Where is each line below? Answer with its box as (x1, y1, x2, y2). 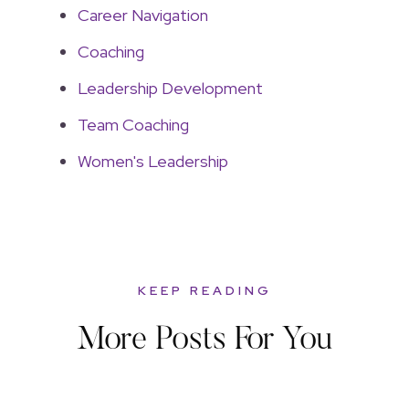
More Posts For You (77, 325, 332, 359)
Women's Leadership (77, 150, 228, 172)
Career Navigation (77, 4, 208, 26)
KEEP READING (137, 282, 272, 299)
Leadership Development (77, 77, 263, 99)
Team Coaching (77, 113, 189, 135)
